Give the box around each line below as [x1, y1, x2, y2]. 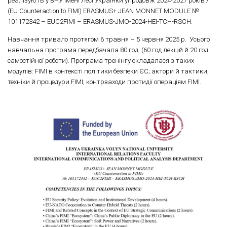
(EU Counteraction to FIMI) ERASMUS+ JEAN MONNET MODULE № [8, 7, 199, 15]
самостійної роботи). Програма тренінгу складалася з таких [8, 56, 194, 64]
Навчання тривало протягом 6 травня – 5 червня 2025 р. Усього [8, 35, 210, 43]
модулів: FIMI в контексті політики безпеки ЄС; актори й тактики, [8, 67, 209, 75]
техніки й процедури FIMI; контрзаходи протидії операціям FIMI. [8, 78, 201, 86]
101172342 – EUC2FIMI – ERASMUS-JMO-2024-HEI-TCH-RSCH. [8, 18, 193, 26]
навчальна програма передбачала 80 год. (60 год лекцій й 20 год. [8, 46, 210, 54]
